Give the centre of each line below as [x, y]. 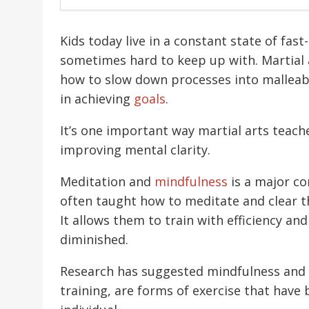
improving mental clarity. [135, 150]
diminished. [94, 240]
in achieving [97, 99]
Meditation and [107, 182]
